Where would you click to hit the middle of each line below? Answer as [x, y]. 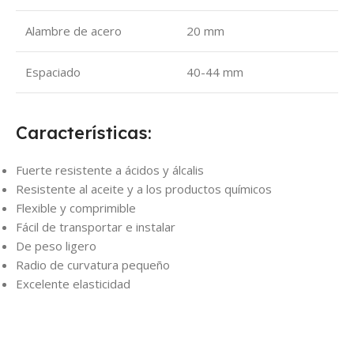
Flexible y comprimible [76, 207]
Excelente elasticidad [73, 283]
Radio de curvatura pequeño [93, 264]
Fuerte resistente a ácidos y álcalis [110, 169]
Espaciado [53, 72]
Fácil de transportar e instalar [96, 226]
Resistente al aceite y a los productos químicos [144, 188]
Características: [84, 132]
